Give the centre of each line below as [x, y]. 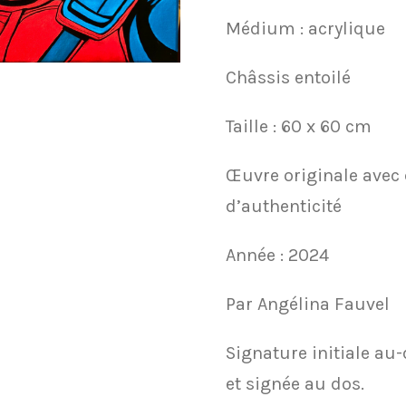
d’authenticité [284, 206]
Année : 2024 [277, 255]
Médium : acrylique [305, 28]
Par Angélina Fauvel [308, 304]
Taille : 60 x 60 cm [299, 126]
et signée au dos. [295, 383]
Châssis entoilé [288, 77]
